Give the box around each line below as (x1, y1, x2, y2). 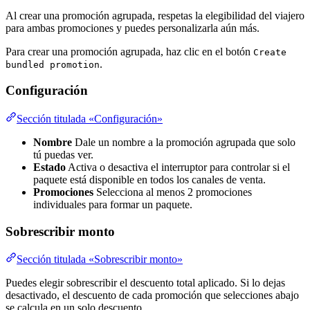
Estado (33, 161, 66, 173)
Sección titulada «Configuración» (17, 112, 163, 125)
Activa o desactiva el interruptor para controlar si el (66, 161, 290, 173)
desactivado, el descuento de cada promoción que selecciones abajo (6, 289, 299, 302)
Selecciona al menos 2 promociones (93, 185, 252, 198)
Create (253, 46, 286, 57)
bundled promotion (6, 59, 100, 70)
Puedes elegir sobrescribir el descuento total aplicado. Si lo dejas (6, 277, 285, 289)
